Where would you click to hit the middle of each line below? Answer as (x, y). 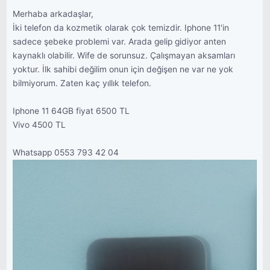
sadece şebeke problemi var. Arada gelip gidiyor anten (120, 42)
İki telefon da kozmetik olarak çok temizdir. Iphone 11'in (121, 28)
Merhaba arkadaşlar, (53, 14)
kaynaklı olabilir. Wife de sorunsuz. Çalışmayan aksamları (124, 55)
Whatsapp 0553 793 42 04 (66, 152)
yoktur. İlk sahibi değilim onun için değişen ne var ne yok (123, 69)
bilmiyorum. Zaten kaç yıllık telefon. (82, 83)
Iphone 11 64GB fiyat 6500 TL (71, 111)
